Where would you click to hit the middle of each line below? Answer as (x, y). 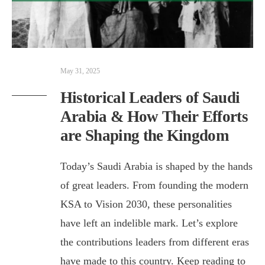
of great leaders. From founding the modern (154, 185)
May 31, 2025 (80, 71)
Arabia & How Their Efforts (154, 116)
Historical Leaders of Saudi (150, 97)
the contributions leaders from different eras (154, 242)
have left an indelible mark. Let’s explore (149, 223)
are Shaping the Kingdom (144, 135)
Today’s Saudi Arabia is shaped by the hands (156, 166)
